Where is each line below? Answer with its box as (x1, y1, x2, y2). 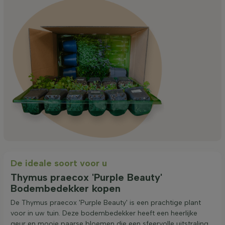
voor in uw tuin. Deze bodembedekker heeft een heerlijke (11, 209, 197, 217)
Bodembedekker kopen (11, 182, 121, 194)
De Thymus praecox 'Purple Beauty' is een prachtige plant (11, 198, 201, 207)
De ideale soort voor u (11, 158, 107, 169)
